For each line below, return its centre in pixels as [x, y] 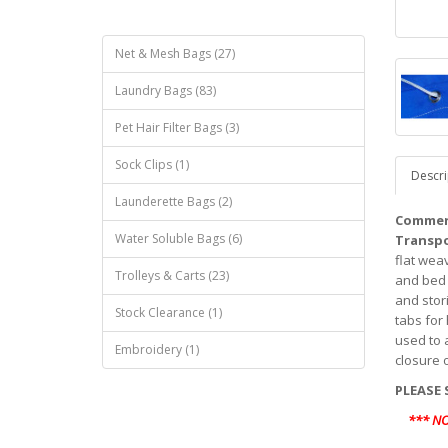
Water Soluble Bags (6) [178, 238]
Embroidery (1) [157, 349]
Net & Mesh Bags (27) [175, 53]
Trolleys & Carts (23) [172, 275]
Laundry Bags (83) [165, 90]
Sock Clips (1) [152, 164]
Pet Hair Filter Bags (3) [177, 127]
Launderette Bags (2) [173, 201]
